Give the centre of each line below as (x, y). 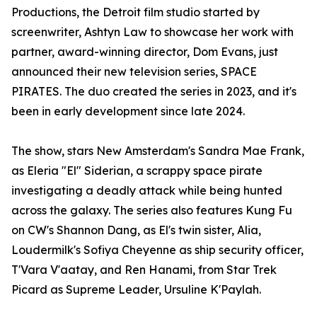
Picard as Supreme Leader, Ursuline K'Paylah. (136, 290)
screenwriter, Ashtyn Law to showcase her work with (152, 32)
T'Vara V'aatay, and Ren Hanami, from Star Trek (144, 270)
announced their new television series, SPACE (134, 72)
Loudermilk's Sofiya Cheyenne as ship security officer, (157, 250)
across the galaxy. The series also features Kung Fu (152, 211)
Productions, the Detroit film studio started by (136, 12)
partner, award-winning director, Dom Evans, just (145, 52)
